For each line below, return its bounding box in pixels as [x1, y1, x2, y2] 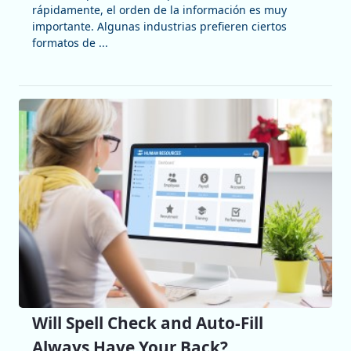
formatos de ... [31, 35, 108, 51]
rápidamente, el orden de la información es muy [31, 2, 287, 18]
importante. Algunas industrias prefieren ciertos [31, 19, 287, 34]
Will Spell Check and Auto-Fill [31, 311, 263, 334]
